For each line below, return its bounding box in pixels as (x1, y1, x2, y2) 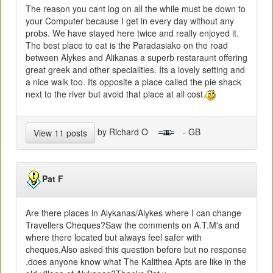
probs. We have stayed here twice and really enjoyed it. (26, 26, 239, 39)
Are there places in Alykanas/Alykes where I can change (26, 206, 241, 219)
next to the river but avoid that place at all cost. (26, 87, 205, 100)
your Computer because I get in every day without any (26, 14, 234, 27)
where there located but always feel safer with (26, 230, 202, 243)
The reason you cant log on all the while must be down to (26, 2, 246, 15)
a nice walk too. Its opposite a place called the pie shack (26, 75, 241, 88)
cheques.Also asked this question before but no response (26, 243, 247, 255)
